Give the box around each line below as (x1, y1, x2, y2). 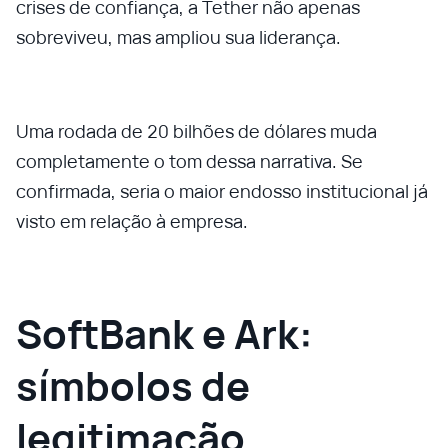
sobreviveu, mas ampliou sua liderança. (16, 25, 341, 49)
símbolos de (16, 358, 250, 413)
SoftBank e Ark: (16, 306, 313, 361)
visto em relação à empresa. (16, 209, 248, 233)
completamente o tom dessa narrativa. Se (16, 149, 363, 173)
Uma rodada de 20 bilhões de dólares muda (16, 119, 377, 143)
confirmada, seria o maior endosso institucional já (16, 179, 428, 203)
